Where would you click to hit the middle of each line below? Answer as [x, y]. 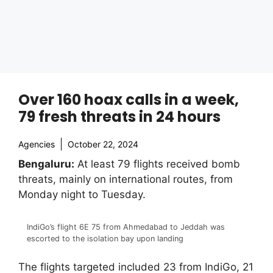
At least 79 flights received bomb [157, 164]
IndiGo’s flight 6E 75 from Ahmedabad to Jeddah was [126, 227]
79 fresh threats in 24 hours [119, 117]
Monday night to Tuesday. [82, 194]
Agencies [37, 144]
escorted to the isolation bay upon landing [105, 238]
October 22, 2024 [103, 144]
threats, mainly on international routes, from [126, 179]
